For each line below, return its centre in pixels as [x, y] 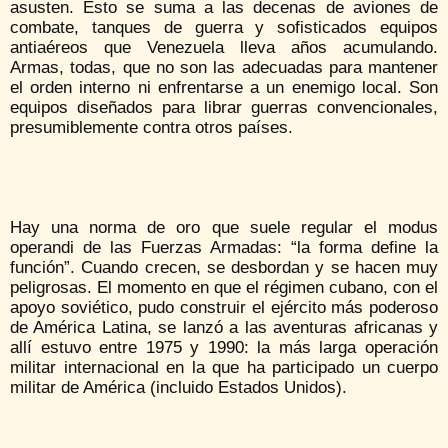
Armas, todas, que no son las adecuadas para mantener [224, 67]
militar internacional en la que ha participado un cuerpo [224, 367]
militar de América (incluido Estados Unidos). [178, 387]
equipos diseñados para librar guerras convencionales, [224, 107]
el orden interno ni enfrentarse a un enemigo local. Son [224, 87]
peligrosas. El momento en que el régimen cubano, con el [224, 287]
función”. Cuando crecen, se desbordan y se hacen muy [224, 267]
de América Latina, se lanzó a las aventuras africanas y [224, 327]
